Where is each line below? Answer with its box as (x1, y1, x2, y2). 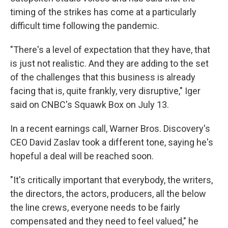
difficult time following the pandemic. (10, 20, 159, 31)
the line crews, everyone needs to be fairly (10, 202, 180, 213)
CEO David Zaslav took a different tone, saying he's (10, 136, 213, 148)
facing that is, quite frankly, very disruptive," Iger (10, 85, 201, 96)
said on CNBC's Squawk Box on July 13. (10, 99, 169, 110)
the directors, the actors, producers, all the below (10, 188, 206, 199)
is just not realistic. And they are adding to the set (10, 58, 209, 69)
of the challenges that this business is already (10, 71, 195, 82)
